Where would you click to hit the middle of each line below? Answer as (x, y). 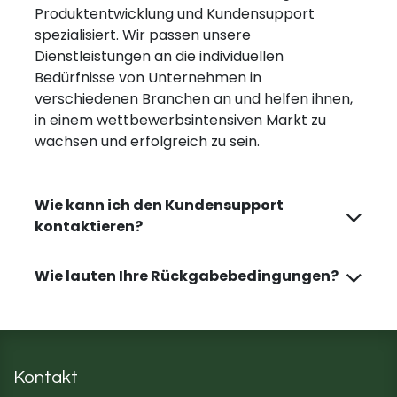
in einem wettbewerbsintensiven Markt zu (180, 120)
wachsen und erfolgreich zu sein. (147, 141)
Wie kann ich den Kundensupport (159, 205)
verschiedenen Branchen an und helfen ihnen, (194, 99)
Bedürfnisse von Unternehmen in (148, 78)
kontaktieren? (89, 226)
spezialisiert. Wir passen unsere (143, 35)
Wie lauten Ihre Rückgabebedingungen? (187, 276)
